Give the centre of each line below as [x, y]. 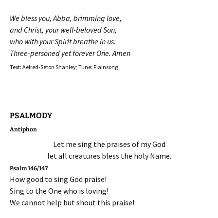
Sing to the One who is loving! [59, 191]
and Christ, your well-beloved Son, [63, 30]
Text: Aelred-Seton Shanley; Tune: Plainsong [64, 67]
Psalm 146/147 [29, 168]
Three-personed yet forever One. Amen [70, 53]
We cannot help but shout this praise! [72, 202]
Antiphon [23, 129]
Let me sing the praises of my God [109, 144]
